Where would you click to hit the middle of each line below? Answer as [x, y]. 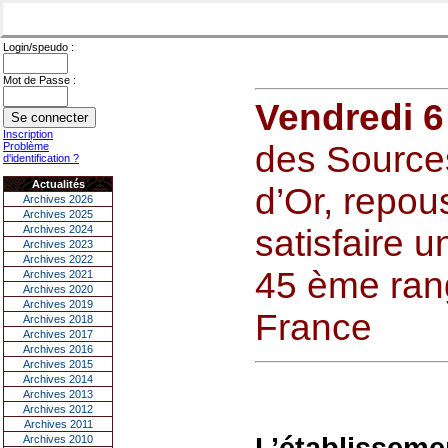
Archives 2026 [58, 199]
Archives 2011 [58, 424]
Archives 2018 [58, 319]
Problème [26, 146]
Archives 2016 [58, 349]
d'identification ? [41, 158]
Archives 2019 [58, 304]
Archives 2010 [58, 439]
